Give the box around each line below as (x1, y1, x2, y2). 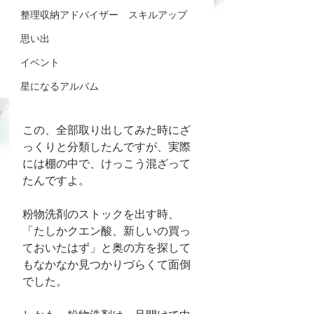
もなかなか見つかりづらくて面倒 (22, 257, 191, 271)
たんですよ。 (22, 173, 90, 187)
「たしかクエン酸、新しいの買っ (22, 224, 191, 238)
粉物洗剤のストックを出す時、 (22, 207, 179, 221)
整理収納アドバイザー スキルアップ (20, 8, 187, 21)
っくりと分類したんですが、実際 (22, 139, 191, 153)
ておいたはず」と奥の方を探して (22, 240, 191, 254)
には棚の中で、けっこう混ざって (22, 156, 191, 170)
